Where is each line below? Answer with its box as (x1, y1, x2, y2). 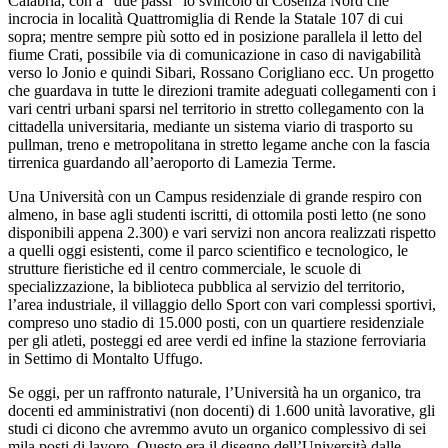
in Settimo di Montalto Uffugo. (8, 349, 203, 367)
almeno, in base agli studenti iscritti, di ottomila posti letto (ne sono (8, 205, 426, 223)
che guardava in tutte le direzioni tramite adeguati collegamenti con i (8, 81, 436, 99)
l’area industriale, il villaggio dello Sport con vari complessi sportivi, (8, 295, 436, 313)
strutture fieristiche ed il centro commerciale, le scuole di (8, 259, 361, 277)
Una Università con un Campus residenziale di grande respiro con (8, 187, 422, 205)
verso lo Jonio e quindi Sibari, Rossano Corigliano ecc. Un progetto (8, 63, 434, 81)
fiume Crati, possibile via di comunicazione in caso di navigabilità (8, 45, 421, 63)
